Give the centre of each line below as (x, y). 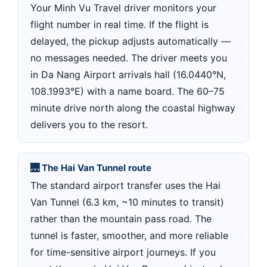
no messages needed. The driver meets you (129, 58)
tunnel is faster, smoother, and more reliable (129, 235)
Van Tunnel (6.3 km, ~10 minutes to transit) (127, 202)
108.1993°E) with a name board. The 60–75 (128, 91)
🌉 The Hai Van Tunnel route (91, 167)
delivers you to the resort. (89, 124)
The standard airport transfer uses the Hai (125, 185)
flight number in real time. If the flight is (119, 24)
